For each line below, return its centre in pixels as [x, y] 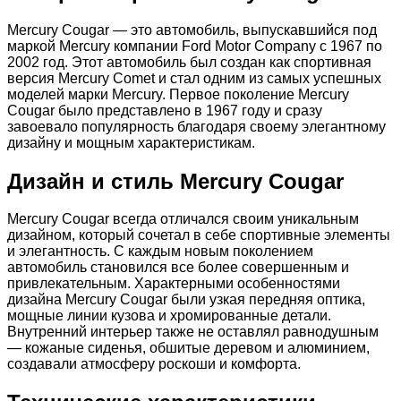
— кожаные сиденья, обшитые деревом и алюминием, [188, 348]
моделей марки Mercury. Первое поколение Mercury [178, 94]
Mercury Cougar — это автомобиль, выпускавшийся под [192, 30]
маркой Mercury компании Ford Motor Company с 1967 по [195, 46]
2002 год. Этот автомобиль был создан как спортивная [189, 62]
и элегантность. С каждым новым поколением [160, 252]
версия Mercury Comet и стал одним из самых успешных [194, 78]
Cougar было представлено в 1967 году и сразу [165, 110]
